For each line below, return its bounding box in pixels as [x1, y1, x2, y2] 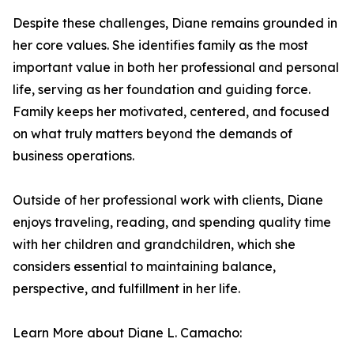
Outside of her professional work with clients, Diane [13, 192, 323, 208]
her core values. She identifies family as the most [13, 37, 308, 53]
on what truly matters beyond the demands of [13, 126, 292, 141]
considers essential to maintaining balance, [13, 258, 276, 274]
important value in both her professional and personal [13, 59, 339, 75]
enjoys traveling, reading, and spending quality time [13, 214, 331, 230]
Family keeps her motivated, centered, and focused [13, 104, 330, 119]
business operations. [13, 148, 134, 164]
